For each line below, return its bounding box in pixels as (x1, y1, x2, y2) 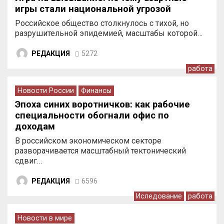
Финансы (81, 86, 111, 95)
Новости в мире (17, 214, 72, 222)
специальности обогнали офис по (15, 110, 169, 120)
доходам (15, 121, 55, 131)
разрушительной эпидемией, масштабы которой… (15, 28, 202, 38)
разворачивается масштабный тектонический (15, 146, 186, 155)
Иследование (136, 192, 182, 200)
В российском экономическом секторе (15, 136, 161, 145)
